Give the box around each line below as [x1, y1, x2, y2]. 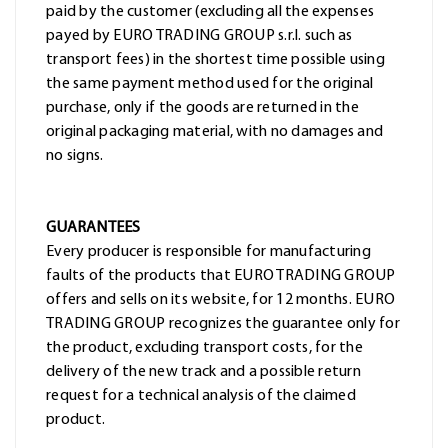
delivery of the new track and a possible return [46, 364, 361, 381]
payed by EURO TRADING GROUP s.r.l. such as [46, 28, 353, 45]
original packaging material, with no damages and [46, 124, 383, 141]
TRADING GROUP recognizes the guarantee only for [46, 316, 400, 333]
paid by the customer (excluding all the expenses [46, 4, 374, 21]
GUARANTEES [46, 220, 141, 237]
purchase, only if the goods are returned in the [46, 100, 359, 117]
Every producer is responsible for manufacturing [46, 244, 371, 261]
